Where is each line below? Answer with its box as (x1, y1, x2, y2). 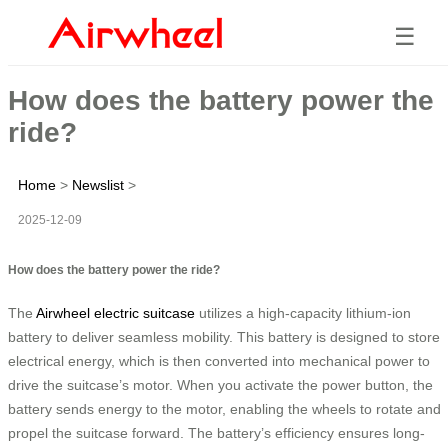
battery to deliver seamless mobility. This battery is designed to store (8, 328, 440, 345)
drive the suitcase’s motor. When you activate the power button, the (8, 376, 433, 393)
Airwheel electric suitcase (36, 304, 195, 321)
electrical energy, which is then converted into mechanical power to (8, 352, 430, 369)
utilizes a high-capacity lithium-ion (195, 304, 411, 321)
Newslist (72, 176, 124, 193)
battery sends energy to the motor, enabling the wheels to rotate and (8, 400, 441, 417)
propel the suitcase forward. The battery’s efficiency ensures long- (8, 424, 425, 441)
